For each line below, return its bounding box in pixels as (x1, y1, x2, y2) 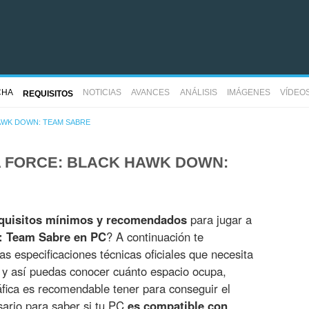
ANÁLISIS (179, 88, 217, 98)
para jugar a (187, 211, 252, 228)
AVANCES (131, 88, 170, 98)
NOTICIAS (83, 88, 122, 98)
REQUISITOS (22, 88, 73, 99)
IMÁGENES (226, 88, 270, 98)
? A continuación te (106, 228, 203, 246)
